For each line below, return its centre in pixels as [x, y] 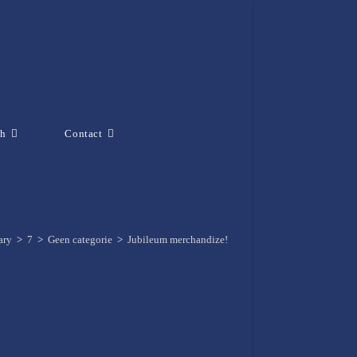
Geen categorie [80, 239]
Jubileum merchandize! [178, 239]
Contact [84, 133]
